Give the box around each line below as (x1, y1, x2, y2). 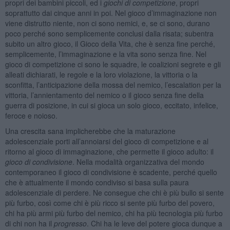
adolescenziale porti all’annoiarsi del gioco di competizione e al (5, 136, 208, 146)
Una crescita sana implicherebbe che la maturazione (5, 125, 176, 136)
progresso (53, 218, 87, 228)
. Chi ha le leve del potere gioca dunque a (86, 218, 222, 228)
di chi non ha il (5, 218, 54, 228)
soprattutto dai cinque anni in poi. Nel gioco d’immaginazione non (5, 7, 217, 18)
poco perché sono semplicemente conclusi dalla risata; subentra (5, 28, 214, 39)
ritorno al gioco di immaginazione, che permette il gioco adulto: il (5, 146, 214, 157)
